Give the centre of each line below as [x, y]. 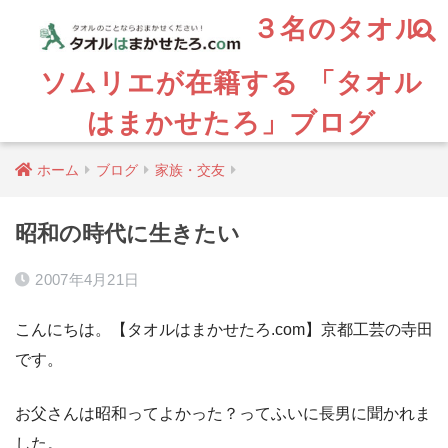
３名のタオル [333, 27]
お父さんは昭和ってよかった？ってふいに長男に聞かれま [223, 413]
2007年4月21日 [87, 279]
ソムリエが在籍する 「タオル [231, 82]
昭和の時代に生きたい [127, 233]
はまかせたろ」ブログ [231, 122]
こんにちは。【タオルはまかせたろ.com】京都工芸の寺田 [224, 329]
